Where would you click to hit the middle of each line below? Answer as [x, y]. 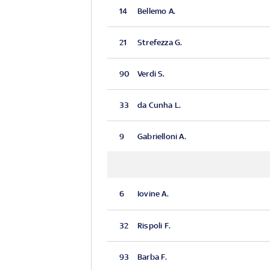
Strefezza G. [160, 42]
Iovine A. [153, 194]
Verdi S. [151, 74]
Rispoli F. [154, 225]
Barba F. [152, 257]
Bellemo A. [156, 11]
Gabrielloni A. [162, 136]
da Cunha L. [159, 105]
